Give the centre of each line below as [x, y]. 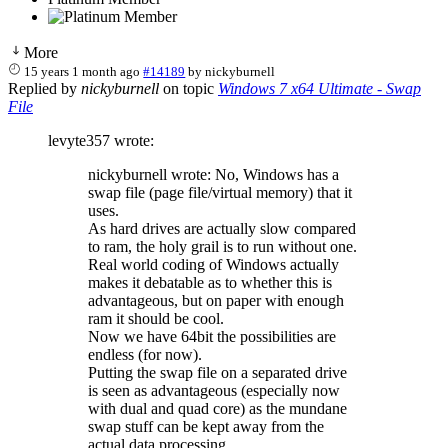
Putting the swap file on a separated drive [217, 372]
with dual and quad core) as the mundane [217, 408]
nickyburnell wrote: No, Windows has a [213, 174]
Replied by [44, 88]
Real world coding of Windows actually [213, 264]
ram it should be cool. [156, 318]
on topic [188, 88]
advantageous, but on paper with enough [216, 300]
